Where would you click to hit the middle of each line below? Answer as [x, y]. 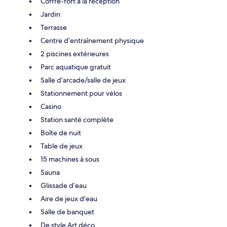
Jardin [50, 14]
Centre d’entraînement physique [92, 40]
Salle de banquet [67, 212]
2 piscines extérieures [75, 53]
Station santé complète [77, 119]
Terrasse [54, 27]
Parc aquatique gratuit [76, 67]
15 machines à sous [70, 159]
